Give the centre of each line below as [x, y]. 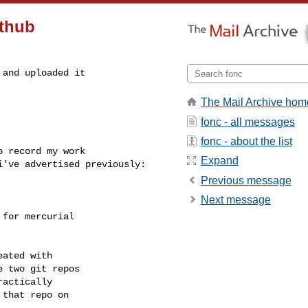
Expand [220, 161]
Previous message [246, 180]
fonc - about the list [246, 141]
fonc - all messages [248, 122]
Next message [236, 200]
